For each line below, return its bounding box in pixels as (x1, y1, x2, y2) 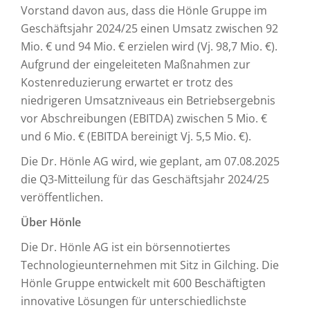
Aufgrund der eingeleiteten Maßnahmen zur (21, 57, 250, 72)
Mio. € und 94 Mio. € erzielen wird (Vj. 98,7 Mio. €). (21, 39, 277, 54)
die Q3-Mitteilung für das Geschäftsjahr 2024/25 (21, 172, 269, 187)
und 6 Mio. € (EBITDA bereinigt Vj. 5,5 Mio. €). (21, 129, 251, 144)
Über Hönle (21, 215, 81, 230)
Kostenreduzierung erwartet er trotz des (21, 75, 233, 90)
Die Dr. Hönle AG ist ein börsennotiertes (21, 239, 230, 255)
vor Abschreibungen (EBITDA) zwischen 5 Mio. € (21, 111, 267, 126)
